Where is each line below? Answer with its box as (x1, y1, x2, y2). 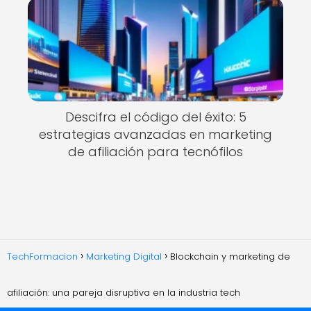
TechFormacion (7, 249, 78, 263)
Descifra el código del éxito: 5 (65, 108, 246, 126)
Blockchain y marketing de (170, 249, 290, 263)
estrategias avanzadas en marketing (39, 126, 272, 144)
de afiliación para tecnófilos (68, 143, 243, 161)
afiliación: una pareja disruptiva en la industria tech (7, 285, 240, 299)
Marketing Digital (86, 249, 162, 263)
